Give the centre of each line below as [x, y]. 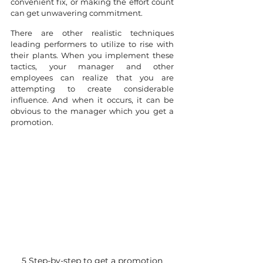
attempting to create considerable [92, 89]
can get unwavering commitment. [77, 13]
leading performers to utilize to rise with [92, 44]
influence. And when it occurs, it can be [92, 100]
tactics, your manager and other [92, 66]
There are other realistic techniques [92, 33]
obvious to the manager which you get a [92, 111]
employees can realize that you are [92, 77]
